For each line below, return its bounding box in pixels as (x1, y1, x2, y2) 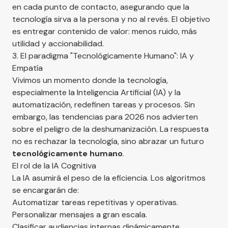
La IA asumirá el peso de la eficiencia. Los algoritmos (12, 172, 206, 183)
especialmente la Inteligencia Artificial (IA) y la (12, 87, 181, 98)
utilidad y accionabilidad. (12, 38, 104, 49)
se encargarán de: (12, 184, 79, 195)
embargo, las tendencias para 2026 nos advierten (12, 111, 198, 122)
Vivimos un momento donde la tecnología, (12, 74, 168, 85)
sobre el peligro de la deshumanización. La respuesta (12, 123, 209, 134)
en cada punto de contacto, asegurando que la (12, 1, 189, 12)
